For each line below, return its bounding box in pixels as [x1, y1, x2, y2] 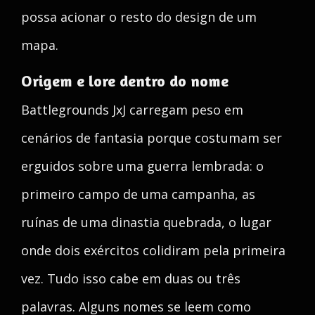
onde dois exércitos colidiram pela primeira [21, 242, 285, 259]
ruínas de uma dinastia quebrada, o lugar [21, 214, 271, 231]
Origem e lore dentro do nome [21, 72, 229, 90]
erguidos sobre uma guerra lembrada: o [21, 157, 264, 174]
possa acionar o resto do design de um [21, 8, 257, 25]
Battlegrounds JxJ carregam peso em [21, 101, 243, 118]
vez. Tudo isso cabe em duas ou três [21, 270, 240, 287]
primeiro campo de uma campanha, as [21, 186, 255, 202]
